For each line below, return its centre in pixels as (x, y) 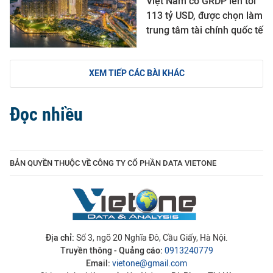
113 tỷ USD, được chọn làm (204, 15)
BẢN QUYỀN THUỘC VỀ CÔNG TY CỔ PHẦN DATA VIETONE (113, 163)
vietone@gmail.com (150, 263)
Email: (98, 263)
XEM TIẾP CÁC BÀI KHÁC (136, 74)
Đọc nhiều (46, 114)
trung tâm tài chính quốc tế (205, 30)
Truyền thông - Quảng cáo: (111, 250)
